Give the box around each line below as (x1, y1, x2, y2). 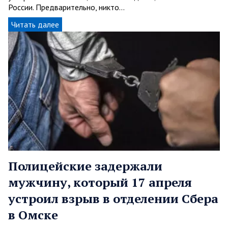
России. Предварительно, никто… (8, 2, 125, 12)
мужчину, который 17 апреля (8, 174, 192, 191)
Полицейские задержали (8, 158, 162, 175)
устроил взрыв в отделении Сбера (8, 190, 218, 207)
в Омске (8, 207, 58, 223)
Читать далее (11, 19, 59, 30)
